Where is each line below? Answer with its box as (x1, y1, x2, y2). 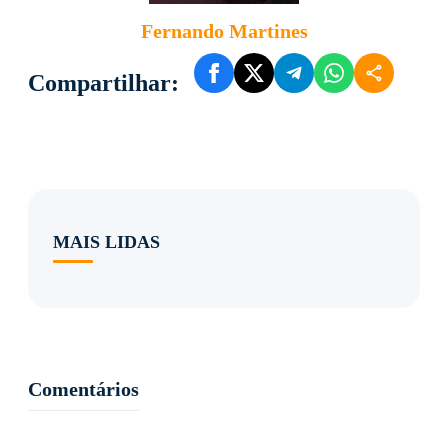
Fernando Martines (140, 19, 308, 42)
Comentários (28, 377, 139, 400)
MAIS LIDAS (53, 231, 160, 252)
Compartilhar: (28, 69, 179, 96)
